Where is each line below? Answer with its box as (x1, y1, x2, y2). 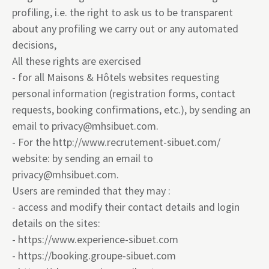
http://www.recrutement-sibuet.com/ (53, 135, 220, 149)
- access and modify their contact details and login (12, 200, 240, 214)
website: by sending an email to (12, 151, 153, 165)
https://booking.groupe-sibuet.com (18, 249, 176, 262)
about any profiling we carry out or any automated (12, 22, 238, 35)
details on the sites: (12, 216, 100, 230)
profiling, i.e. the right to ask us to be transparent (12, 5, 233, 19)
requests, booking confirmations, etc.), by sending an (12, 103, 250, 116)
